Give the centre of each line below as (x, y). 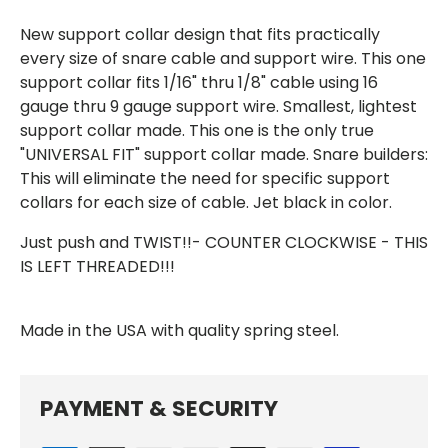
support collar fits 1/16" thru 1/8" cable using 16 (199, 82)
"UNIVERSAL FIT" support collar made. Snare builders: (224, 154)
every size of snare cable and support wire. (190, 58)
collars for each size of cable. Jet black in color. (206, 202)
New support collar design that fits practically (200, 34)
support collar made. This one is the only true (197, 130)
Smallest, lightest (348, 106)
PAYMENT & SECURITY (159, 408)
